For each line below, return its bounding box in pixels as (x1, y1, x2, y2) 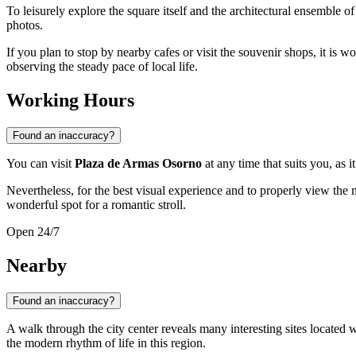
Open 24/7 (6, 225, 60, 239)
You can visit (6, 157, 75, 171)
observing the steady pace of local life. (6, 60, 198, 74)
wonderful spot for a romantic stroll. (6, 198, 186, 212)
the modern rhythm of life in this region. (6, 335, 206, 350)
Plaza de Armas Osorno (75, 157, 202, 171)
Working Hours (6, 90, 134, 111)
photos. (6, 18, 43, 33)
